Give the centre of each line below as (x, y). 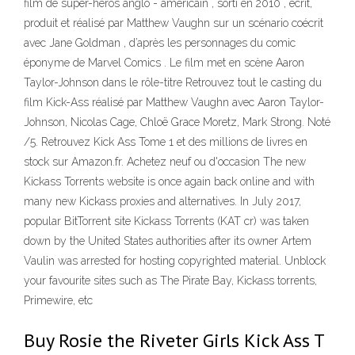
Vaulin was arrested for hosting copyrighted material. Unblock (175, 261)
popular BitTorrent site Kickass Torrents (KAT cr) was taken (166, 221)
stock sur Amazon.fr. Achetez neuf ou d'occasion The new (165, 162)
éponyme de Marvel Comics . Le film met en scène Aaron (164, 63)
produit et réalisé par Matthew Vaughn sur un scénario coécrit (174, 23)
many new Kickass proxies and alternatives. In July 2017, (162, 201)
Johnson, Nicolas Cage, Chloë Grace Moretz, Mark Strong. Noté (177, 122)
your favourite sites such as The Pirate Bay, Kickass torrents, (170, 281)
